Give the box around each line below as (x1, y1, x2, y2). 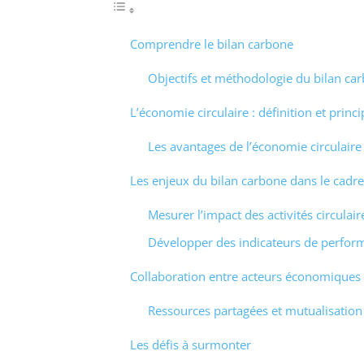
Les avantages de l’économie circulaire (148, 137, 362, 154)
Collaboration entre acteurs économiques (129, 268, 361, 285)
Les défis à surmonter (129, 336, 251, 353)
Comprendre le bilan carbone (129, 35, 293, 52)
